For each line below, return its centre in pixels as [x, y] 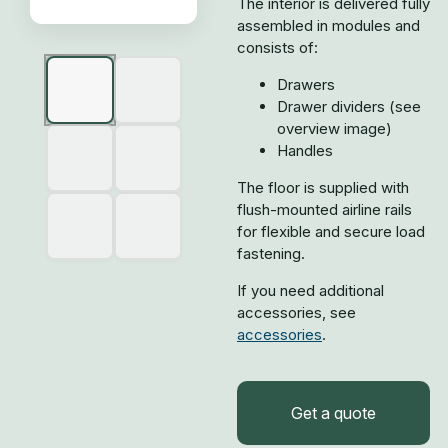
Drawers [306, 84]
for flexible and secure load [331, 231]
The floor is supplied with [323, 187]
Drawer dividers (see [349, 106]
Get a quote [333, 413]
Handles [305, 150]
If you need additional [310, 290]
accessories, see [296, 312]
